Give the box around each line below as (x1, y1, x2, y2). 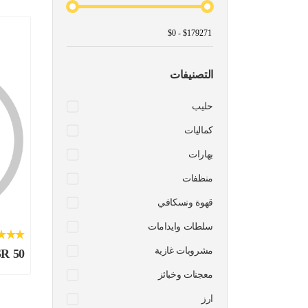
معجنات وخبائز (157, 269, 213, 280)
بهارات (188, 149, 213, 160)
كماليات (184, 125, 213, 136)
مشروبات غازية (154, 245, 213, 256)
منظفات (182, 173, 213, 184)
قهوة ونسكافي (157, 197, 213, 208)
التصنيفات (170, 69, 213, 81)
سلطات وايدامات (147, 221, 213, 232)
